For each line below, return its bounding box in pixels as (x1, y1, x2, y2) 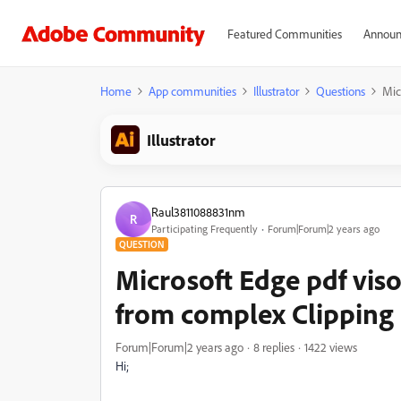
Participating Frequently (151, 221, 258, 235)
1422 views (304, 339, 357, 354)
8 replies (253, 339, 294, 354)
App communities (149, 83, 236, 98)
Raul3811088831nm (151, 203, 245, 219)
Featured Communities (226, 26, 342, 41)
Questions (316, 83, 365, 98)
